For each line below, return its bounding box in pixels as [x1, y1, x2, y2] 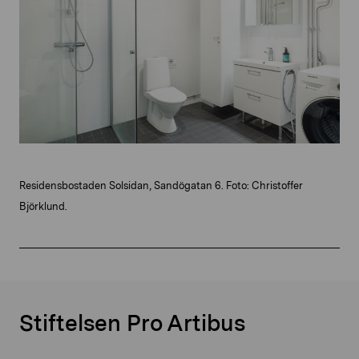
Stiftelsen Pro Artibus [19, 309, 245, 337]
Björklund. [19, 200, 67, 213]
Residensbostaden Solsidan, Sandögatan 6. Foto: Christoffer [19, 179, 303, 192]
